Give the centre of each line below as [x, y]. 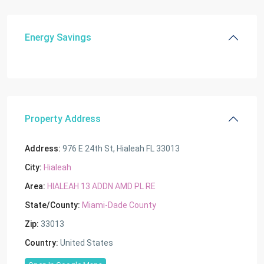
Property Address [63, 119]
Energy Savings [58, 37]
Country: [42, 243]
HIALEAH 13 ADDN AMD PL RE [101, 186]
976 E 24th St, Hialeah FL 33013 [120, 148]
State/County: [52, 205]
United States [86, 243]
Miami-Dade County [119, 205]
